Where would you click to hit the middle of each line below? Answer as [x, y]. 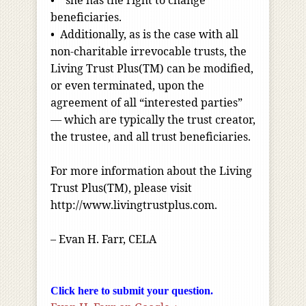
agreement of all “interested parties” [147, 103]
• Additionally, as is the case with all [144, 34]
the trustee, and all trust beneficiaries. [151, 137]
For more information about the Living [151, 171]
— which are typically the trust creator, [153, 120]
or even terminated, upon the [127, 86]
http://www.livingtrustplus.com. [134, 205]
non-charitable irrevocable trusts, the [149, 52]
